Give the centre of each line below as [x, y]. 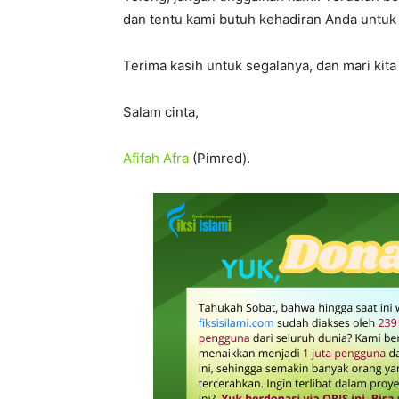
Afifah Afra [156, 158]
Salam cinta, [161, 112]
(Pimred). [220, 158]
